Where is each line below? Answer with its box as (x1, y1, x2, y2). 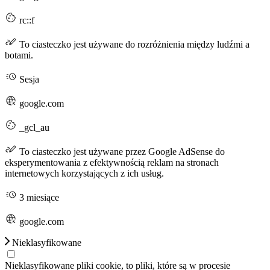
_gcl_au (17, 122, 49, 133)
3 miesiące (17, 192, 59, 202)
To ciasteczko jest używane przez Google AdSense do (17, 146, 225, 157)
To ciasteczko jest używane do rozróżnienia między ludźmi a (17, 39, 250, 49)
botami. (5, 49, 33, 60)
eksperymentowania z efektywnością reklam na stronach (5, 157, 219, 168)
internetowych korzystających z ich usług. (5, 168, 164, 178)
